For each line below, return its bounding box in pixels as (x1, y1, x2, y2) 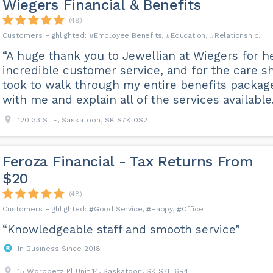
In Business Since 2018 (17, 244, 101, 253)
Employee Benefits (93, 31, 162, 40)
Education (170, 31, 206, 40)
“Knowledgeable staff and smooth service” (2, 222, 240, 236)
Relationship (214, 31, 259, 40)
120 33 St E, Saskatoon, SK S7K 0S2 (17, 116, 147, 124)
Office (181, 205, 204, 213)
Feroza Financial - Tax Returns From (2, 153, 253, 170)
